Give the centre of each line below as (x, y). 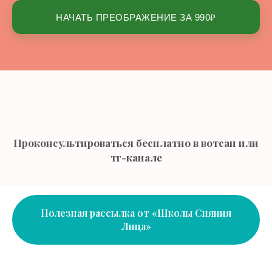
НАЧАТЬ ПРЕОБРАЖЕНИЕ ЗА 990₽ (136, 16)
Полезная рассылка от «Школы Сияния (136, 212)
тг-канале (136, 157)
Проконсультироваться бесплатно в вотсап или (136, 142)
